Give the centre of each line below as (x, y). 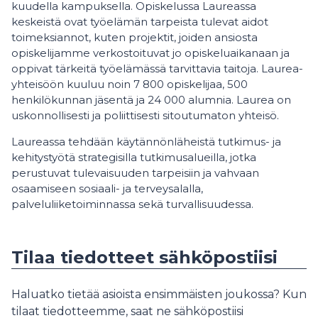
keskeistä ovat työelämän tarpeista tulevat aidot (140, 22)
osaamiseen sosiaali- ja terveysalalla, (107, 188)
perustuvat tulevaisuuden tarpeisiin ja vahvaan (135, 173)
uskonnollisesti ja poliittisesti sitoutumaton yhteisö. (145, 115)
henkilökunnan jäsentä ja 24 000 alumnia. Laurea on (151, 100)
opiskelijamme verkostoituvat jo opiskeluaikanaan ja (150, 53)
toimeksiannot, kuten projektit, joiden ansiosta (135, 37)
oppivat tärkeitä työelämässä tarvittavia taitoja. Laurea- (157, 68)
